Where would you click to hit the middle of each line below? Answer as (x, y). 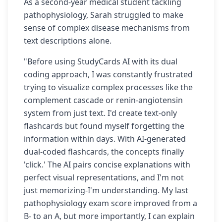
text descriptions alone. (68, 40)
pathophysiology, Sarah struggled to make (104, 15)
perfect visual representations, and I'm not (104, 177)
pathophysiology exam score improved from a (111, 203)
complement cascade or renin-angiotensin (103, 100)
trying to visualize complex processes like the (108, 87)
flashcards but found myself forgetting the (104, 126)
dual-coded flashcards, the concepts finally (104, 151)
